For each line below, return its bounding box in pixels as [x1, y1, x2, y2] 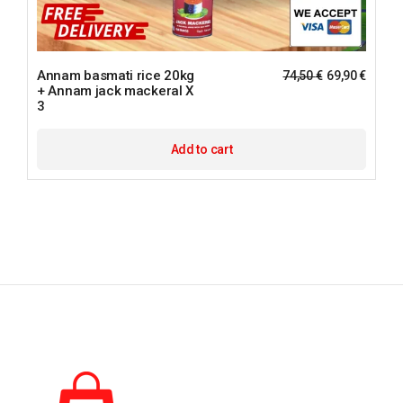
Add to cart [170, 142, 233, 157]
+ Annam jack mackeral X [37, 83, 194, 100]
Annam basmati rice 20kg [37, 67, 195, 85]
